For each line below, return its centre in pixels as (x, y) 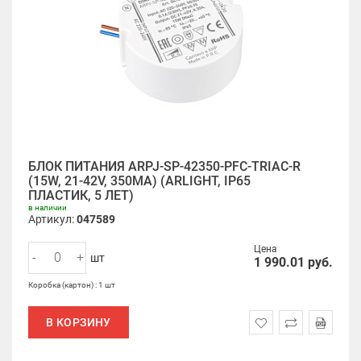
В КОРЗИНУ (79, 322)
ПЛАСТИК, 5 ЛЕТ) (81, 195)
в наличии (48, 207)
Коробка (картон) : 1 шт (72, 285)
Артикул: (52, 219)
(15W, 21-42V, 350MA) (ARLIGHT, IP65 (139, 181)
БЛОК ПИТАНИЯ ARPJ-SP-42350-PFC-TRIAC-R (164, 166)
